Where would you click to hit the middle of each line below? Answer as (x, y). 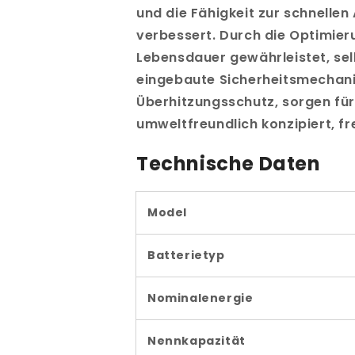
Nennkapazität (197, 341)
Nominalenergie (200, 298)
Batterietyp (186, 256)
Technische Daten (229, 164)
